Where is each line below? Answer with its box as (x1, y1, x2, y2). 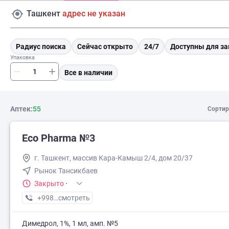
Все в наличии (64, 68, 112, 77)
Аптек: (10, 105, 33, 113)
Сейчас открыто (77, 42, 133, 51)
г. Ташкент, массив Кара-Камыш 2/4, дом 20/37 (34, 154, 193, 162)
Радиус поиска (16, 42, 66, 51)
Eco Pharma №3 (22, 132, 95, 144)
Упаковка (13, 54, 35, 61)
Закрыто (34, 179, 64, 188)
